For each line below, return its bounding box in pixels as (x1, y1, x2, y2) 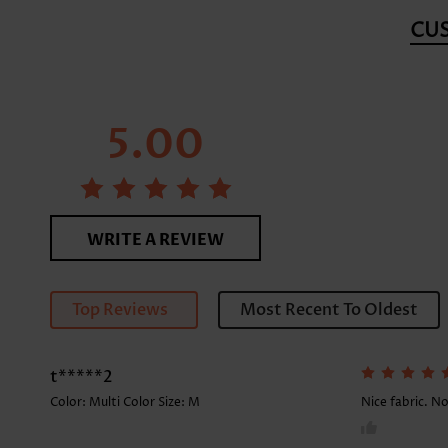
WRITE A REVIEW (87, 229, 225, 252)
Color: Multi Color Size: (50, 394, 188, 412)
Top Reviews (72, 299, 168, 322)
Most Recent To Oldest (240, 299, 418, 322)
